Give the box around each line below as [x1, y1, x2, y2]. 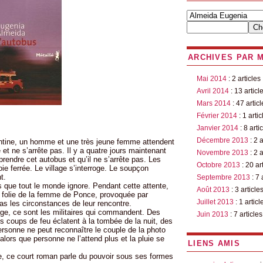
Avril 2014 [197, 87, 229, 95]
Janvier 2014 [197, 124, 238, 132]
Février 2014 [197, 112, 237, 120]
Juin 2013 [197, 210, 228, 218]
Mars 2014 [197, 99, 231, 107]
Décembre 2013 [197, 136, 248, 144]
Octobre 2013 [197, 161, 240, 169]
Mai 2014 [197, 75, 227, 83]
